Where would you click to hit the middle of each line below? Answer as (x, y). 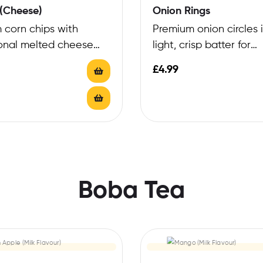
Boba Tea (131, 192)
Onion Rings (181, 11)
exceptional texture (200, 61)
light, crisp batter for (202, 45)
